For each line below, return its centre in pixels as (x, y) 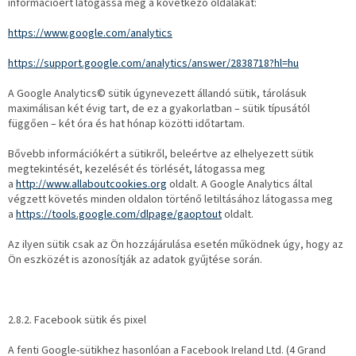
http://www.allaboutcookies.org (91, 185)
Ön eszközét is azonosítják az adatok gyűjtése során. (135, 260)
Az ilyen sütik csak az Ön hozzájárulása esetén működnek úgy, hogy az (176, 245)
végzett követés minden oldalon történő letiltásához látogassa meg (170, 200)
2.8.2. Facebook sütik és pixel (77, 321)
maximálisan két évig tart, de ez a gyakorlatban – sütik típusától (159, 109)
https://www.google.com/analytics (90, 34)
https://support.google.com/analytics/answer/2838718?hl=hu (153, 64)
